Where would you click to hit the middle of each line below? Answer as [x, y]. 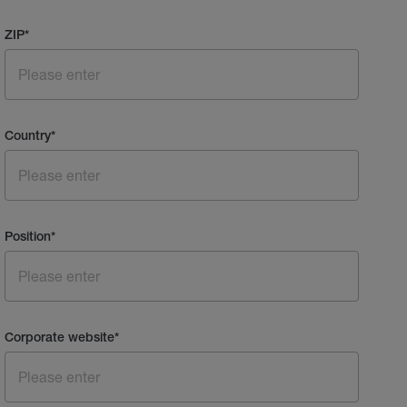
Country [28, 137]
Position [28, 238]
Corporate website [60, 338]
